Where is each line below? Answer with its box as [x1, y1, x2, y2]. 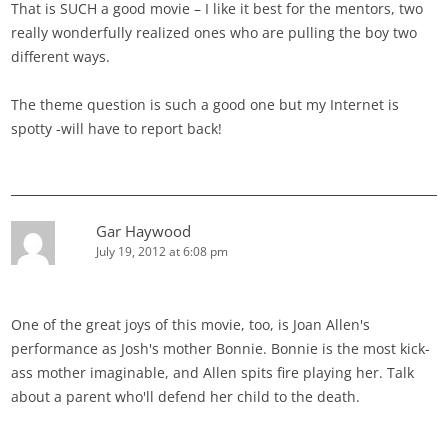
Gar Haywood [96, 221, 192, 242]
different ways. [11, 47, 111, 67]
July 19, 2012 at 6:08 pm [96, 243, 229, 261]
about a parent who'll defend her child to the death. [11, 387, 361, 407]
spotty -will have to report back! [11, 119, 223, 139]
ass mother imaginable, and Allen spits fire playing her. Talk [11, 363, 415, 383]
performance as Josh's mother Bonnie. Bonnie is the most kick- [11, 339, 431, 359]
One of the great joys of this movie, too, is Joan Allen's [11, 315, 371, 335]
